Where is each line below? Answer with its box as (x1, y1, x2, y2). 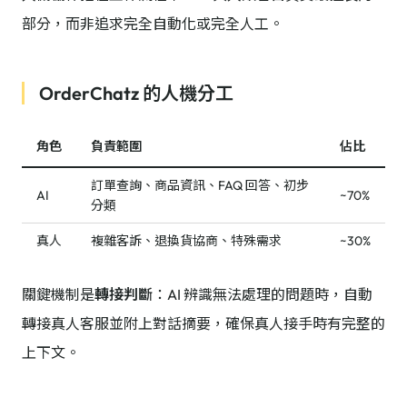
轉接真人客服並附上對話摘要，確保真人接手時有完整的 (22, 314, 385, 333)
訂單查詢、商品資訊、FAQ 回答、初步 (91, 177, 309, 194)
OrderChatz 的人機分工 (39, 82, 233, 104)
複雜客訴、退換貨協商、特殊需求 (91, 233, 282, 249)
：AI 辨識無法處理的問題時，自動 (153, 285, 372, 303)
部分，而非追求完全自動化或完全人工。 (22, 15, 283, 33)
